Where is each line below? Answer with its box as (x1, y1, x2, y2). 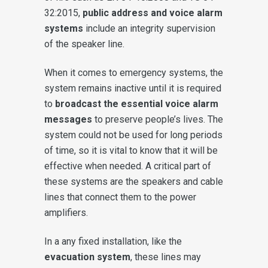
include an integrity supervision (83, 22, 215, 34)
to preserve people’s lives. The (92, 113, 223, 125)
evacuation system (44, 251, 130, 263)
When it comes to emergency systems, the (44, 66, 223, 78)
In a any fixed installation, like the (44, 235, 182, 247)
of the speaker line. (44, 38, 124, 50)
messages (44, 113, 92, 125)
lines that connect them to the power (44, 191, 196, 203)
